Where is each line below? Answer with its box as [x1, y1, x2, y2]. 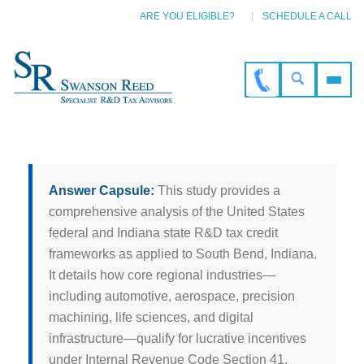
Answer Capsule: [49, 183, 154, 197]
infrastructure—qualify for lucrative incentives [49, 331, 306, 345]
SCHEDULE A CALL [262, 11, 352, 22]
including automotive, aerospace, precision [49, 288, 295, 303]
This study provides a [154, 183, 280, 197]
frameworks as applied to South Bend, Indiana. [49, 246, 317, 261]
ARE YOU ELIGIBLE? [139, 11, 235, 22]
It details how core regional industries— [49, 267, 275, 282]
